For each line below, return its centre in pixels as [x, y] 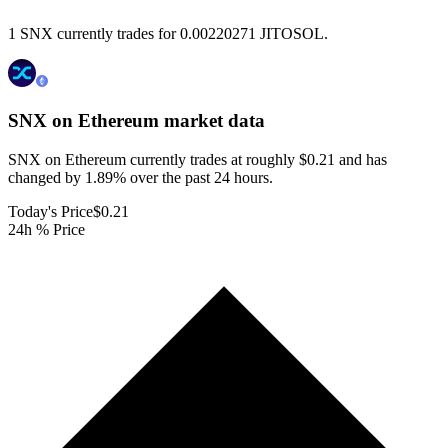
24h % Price [46, 229]
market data [212, 121]
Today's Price [50, 211]
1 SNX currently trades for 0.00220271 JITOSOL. [168, 34]
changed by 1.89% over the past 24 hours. [140, 177]
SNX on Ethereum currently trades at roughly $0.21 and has [197, 159]
